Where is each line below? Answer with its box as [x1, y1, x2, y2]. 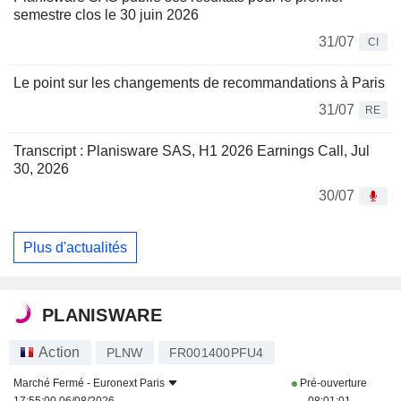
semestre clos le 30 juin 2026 [13, 7, 199, 23]
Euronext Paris [93, 377, 165, 390]
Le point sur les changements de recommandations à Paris [13, 75, 385, 91]
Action [38, 345, 81, 361]
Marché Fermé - [13, 377, 93, 390]
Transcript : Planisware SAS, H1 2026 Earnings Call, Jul [13, 143, 370, 159]
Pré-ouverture [297, 377, 367, 390]
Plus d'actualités [23, 239, 127, 255]
